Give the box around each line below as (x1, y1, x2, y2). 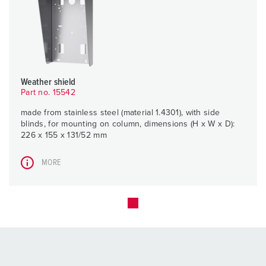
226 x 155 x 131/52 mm (21, 131, 107, 140)
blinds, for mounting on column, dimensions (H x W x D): (21, 120, 235, 129)
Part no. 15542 (21, 88, 75, 97)
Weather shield (21, 77, 76, 87)
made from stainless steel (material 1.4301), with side (21, 109, 220, 118)
